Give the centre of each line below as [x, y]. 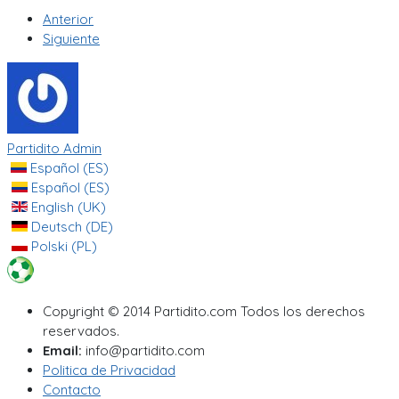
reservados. [81, 330]
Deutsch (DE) [70, 226]
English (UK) [67, 207]
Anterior [68, 19]
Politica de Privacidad [109, 370]
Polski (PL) [62, 246]
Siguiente [71, 38]
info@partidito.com [143, 350]
